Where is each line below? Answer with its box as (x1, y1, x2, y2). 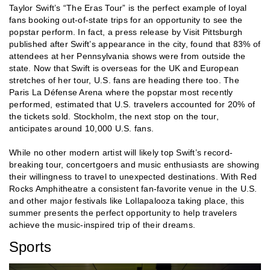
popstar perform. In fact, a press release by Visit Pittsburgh (9, 27, 243, 37)
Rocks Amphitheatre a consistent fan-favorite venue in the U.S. (9, 183, 257, 193)
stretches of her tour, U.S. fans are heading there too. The (9, 75, 239, 85)
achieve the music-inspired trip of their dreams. (9, 219, 195, 230)
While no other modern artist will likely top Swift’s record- (9, 147, 233, 157)
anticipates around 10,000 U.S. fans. (9, 123, 154, 133)
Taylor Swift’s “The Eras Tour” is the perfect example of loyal (9, 2, 247, 13)
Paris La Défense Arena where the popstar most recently (9, 87, 233, 97)
